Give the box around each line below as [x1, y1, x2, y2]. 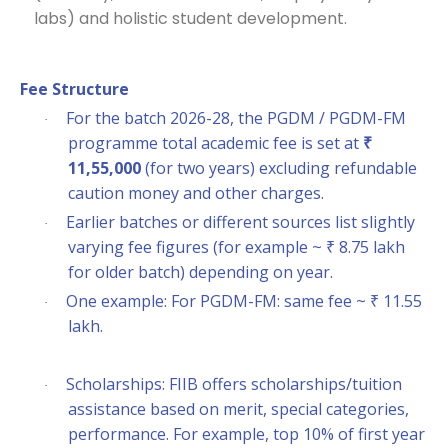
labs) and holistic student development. [34, 7, 347, 30]
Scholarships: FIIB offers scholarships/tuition [66, 373, 402, 395]
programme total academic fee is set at [68, 132, 363, 154]
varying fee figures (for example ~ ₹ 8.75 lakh [68, 236, 405, 258]
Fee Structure [20, 78, 129, 100]
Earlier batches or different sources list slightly [66, 211, 415, 233]
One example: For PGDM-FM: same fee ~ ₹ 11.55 [66, 290, 422, 312]
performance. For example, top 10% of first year [68, 423, 425, 445]
